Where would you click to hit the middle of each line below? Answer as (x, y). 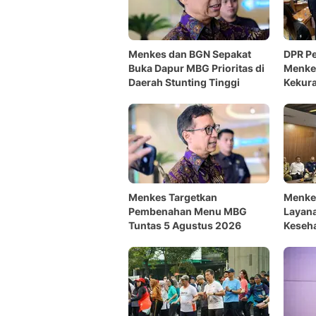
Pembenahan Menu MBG (188, 211)
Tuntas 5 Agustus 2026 (185, 225)
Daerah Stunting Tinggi (184, 82)
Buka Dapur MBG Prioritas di (196, 68)
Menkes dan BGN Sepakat (190, 54)
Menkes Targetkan (173, 197)
